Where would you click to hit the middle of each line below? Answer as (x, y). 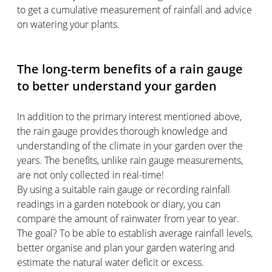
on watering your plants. (68, 24)
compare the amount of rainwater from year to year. (128, 218)
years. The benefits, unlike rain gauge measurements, (130, 160)
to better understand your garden (117, 86)
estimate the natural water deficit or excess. (110, 262)
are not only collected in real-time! (90, 175)
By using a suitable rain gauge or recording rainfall (124, 189)
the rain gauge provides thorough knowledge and (122, 131)
